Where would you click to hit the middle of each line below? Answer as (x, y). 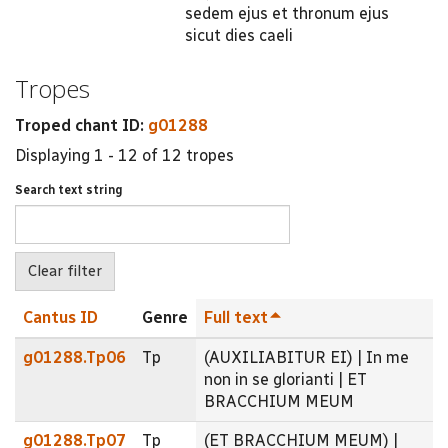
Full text (236, 317)
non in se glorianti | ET (285, 379)
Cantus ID (60, 317)
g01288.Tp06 (74, 357)
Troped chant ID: (81, 125)
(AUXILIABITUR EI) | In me (306, 357)
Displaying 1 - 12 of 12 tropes (124, 155)
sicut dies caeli (239, 35)
